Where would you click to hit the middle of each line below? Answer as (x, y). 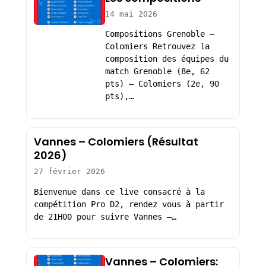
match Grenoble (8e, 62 (157, 72)
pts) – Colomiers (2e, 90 (162, 84)
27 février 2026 (69, 172)
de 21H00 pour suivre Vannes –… (105, 216)
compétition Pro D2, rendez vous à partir (129, 204)
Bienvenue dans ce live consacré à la (119, 191)
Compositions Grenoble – (159, 34)
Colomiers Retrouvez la (157, 47)
